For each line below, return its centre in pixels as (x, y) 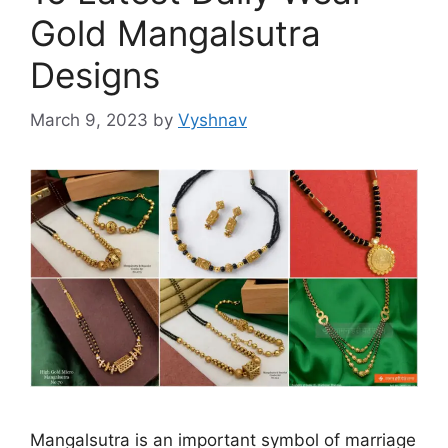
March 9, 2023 (89, 119)
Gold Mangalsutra (175, 33)
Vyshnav (212, 119)
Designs (95, 75)
